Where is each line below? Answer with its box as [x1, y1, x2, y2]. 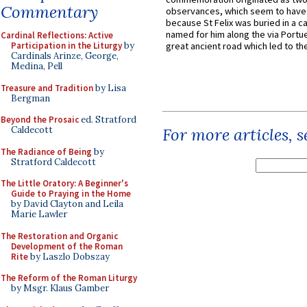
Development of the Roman [11, 240, 123, 252]
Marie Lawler [11, 208, 67, 220]
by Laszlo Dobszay [28, 250, 110, 262]
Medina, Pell [11, 60, 62, 72]
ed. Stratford [79, 114, 136, 125]
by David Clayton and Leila [11, 198, 123, 210]
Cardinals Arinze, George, [11, 50, 119, 62]
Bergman [11, 92, 50, 104]
